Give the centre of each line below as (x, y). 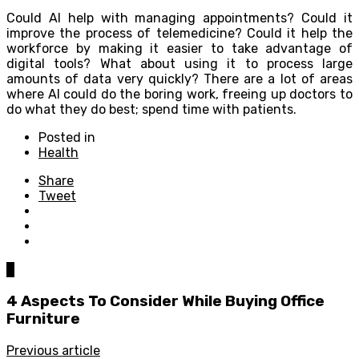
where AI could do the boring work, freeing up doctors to (179, 95)
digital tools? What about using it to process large (179, 64)
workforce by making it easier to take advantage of (179, 49)
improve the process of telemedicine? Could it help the (179, 34)
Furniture (43, 319)
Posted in (67, 138)
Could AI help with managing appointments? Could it (179, 18)
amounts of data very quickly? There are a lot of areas (179, 79)
